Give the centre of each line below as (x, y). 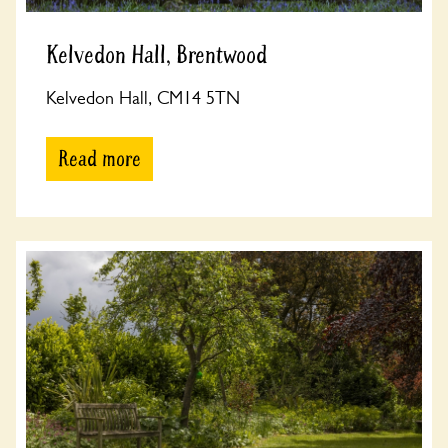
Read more (99, 159)
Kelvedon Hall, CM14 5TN (143, 98)
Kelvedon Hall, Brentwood (156, 55)
